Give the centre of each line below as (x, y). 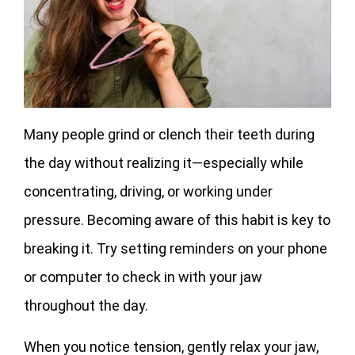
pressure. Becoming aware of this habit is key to (177, 219)
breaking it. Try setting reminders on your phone (176, 248)
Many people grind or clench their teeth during (169, 134)
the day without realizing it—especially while (164, 162)
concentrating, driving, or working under (148, 191)
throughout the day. (86, 305)
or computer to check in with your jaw (143, 277)
